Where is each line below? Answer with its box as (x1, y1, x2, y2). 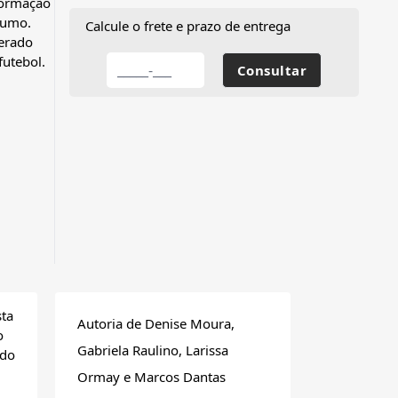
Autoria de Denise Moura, (77, 314, 235, 333)
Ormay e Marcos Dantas (77, 368, 226, 386)
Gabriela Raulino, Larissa (77, 341, 228, 360)
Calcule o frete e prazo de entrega (85, 17, 291, 36)
